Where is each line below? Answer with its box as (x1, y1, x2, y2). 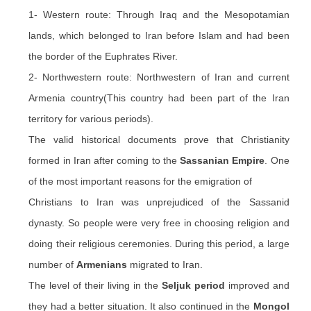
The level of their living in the (28, 280, 162, 291)
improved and (224, 280, 289, 291)
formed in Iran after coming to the (28, 155, 180, 166)
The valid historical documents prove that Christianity (28, 134, 289, 145)
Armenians (76, 259, 128, 270)
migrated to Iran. (127, 259, 203, 270)
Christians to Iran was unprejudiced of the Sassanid (28, 196, 289, 208)
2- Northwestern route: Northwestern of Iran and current (28, 72, 289, 83)
